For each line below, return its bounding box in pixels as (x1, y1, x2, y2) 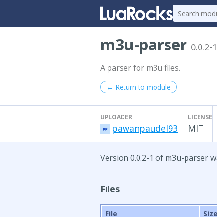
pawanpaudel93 (112, 123, 178, 134)
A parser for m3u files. (100, 62, 180, 73)
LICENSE (188, 113, 212, 121)
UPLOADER (100, 113, 132, 121)
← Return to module (107, 82, 170, 92)
